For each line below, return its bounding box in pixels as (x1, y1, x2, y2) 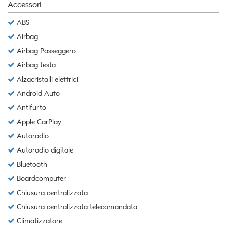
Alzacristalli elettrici (15, 75, 78, 84)
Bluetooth (15, 160, 47, 169)
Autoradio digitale (15, 146, 73, 155)
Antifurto (15, 103, 46, 112)
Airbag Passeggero (15, 47, 76, 56)
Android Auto (15, 89, 60, 98)
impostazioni (17, 25, 57, 33)
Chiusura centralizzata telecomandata (15, 203, 137, 212)
